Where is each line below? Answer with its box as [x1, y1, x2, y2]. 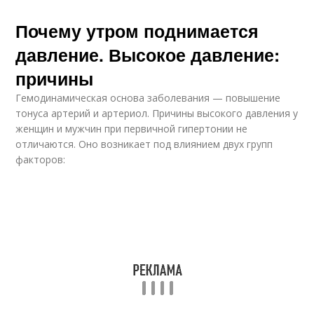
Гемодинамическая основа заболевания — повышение [15, 91, 281, 104]
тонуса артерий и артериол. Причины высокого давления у [15, 107, 299, 120]
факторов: [15, 153, 66, 166]
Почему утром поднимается [15, 18, 259, 43]
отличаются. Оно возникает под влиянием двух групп [15, 137, 273, 151]
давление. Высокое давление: [15, 42, 280, 67]
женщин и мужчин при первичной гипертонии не [15, 122, 248, 135]
